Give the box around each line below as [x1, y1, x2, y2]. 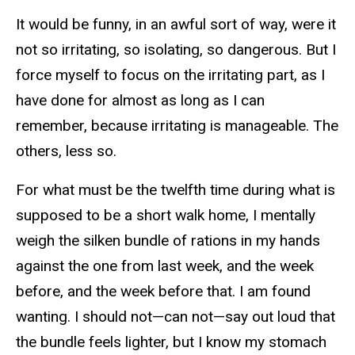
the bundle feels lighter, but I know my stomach [16, 332, 326, 351]
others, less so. [16, 142, 116, 161]
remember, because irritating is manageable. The [16, 116, 338, 136]
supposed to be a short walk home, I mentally [16, 205, 315, 224]
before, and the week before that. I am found [16, 281, 311, 300]
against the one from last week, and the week [16, 256, 314, 275]
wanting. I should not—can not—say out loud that [16, 307, 335, 326]
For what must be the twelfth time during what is [16, 180, 335, 199]
